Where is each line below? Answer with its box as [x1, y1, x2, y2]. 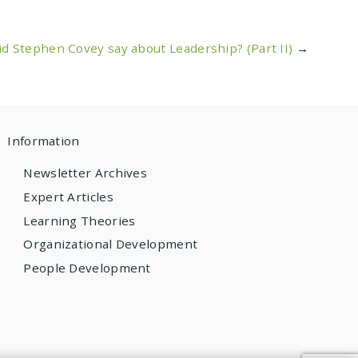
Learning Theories [23, 212, 136, 229]
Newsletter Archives [23, 165, 148, 181]
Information [7, 133, 80, 149]
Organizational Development [23, 236, 198, 253]
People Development [23, 260, 151, 276]
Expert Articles [23, 188, 113, 205]
